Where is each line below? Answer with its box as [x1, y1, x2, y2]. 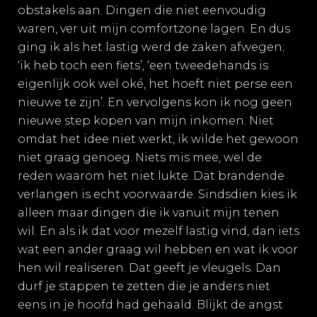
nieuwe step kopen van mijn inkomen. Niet [18, 114, 274, 127]
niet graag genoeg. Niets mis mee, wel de [18, 151, 262, 164]
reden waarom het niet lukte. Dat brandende [18, 169, 284, 183]
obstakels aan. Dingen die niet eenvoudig [18, 4, 266, 17]
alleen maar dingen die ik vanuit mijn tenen [18, 206, 279, 219]
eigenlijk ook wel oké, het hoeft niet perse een [18, 77, 293, 91]
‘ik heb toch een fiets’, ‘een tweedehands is [18, 59, 268, 72]
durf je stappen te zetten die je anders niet [18, 279, 270, 293]
